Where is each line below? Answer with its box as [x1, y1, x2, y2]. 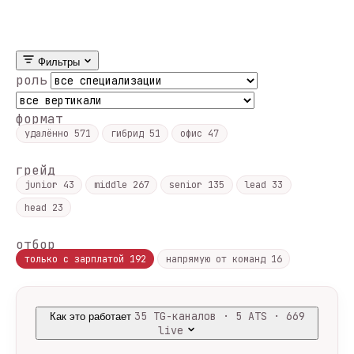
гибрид [110, 126, 149, 140]
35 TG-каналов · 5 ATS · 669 [134, 308, 305, 323]
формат [16, 110, 63, 127]
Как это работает [49, 310, 131, 322]
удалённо [24, 126, 74, 140]
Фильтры [38, 55, 80, 68]
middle [93, 178, 133, 191]
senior [168, 178, 208, 191]
